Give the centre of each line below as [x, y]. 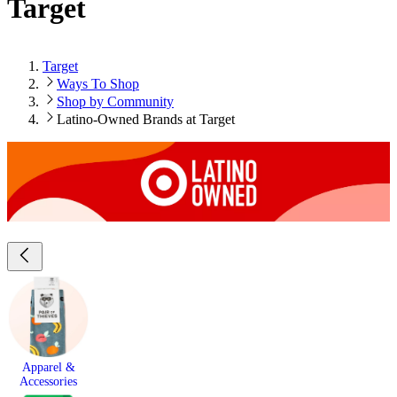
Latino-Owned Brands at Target [146, 119]
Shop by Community [115, 101]
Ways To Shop [98, 83]
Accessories [48, 381]
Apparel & [48, 367]
